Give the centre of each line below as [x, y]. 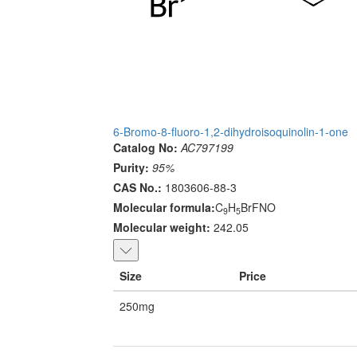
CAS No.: [137, 188]
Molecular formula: [164, 208]
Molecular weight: [162, 228]
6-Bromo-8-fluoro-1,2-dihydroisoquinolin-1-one [231, 132]
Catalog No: [145, 148]
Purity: [131, 168]
